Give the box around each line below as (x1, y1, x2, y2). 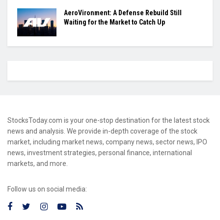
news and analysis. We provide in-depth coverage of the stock (7, 127, 197, 136)
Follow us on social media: (7, 185, 87, 193)
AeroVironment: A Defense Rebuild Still (64, 9, 182, 17)
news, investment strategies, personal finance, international (7, 149, 192, 157)
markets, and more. (7, 160, 68, 168)
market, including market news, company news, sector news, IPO (7, 138, 207, 146)
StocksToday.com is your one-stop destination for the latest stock (7, 116, 210, 125)
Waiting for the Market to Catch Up (64, 18, 165, 27)
